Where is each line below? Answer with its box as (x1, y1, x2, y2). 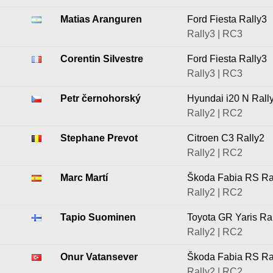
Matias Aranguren (60, 14, 142, 24)
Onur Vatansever (60, 252, 138, 262)
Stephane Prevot (60, 133, 138, 143)
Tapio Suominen (60, 212, 136, 222)
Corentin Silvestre (60, 54, 143, 64)
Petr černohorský (60, 93, 141, 104)
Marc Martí (60, 172, 108, 183)
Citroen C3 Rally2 (187, 133, 264, 143)
